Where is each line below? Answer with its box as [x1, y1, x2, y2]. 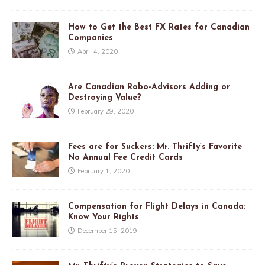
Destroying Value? [68, 93, 141, 103]
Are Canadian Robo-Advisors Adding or [68, 83, 230, 92]
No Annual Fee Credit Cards [68, 153, 183, 163]
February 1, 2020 [77, 167, 130, 176]
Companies [68, 34, 113, 43]
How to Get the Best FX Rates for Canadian [68, 23, 250, 33]
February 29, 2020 [77, 107, 134, 116]
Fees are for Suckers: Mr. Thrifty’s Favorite [68, 143, 242, 152]
